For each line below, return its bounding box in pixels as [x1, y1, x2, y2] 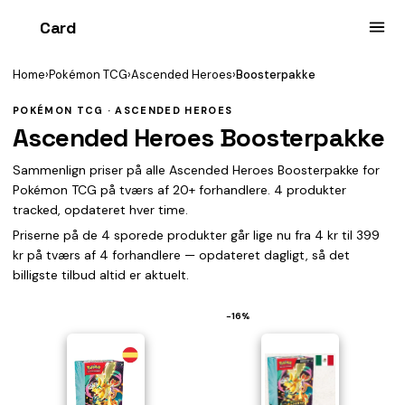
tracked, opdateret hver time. [13, 202, 188, 218]
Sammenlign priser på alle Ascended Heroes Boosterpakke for [13, 162, 380, 178]
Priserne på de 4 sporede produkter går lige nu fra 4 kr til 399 [13, 227, 380, 243]
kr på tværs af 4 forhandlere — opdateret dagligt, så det [13, 247, 350, 263]
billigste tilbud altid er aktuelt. [13, 267, 189, 283]
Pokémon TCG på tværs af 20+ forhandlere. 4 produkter [13, 182, 346, 198]
